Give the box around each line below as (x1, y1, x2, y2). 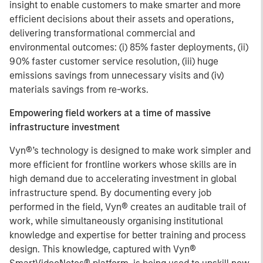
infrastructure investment (9, 122, 120, 133)
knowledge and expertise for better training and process (9, 230, 246, 241)
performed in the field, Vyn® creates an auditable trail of (9, 201, 247, 213)
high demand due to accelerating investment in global (9, 173, 237, 184)
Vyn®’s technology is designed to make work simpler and (9, 145, 251, 156)
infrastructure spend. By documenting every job (9, 187, 211, 198)
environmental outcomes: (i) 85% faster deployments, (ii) (9, 42, 248, 53)
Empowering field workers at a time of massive (9, 107, 211, 119)
